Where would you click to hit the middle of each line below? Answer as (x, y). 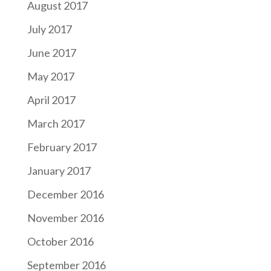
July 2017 (49, 29)
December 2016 (65, 194)
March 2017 (56, 124)
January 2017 (59, 171)
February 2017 (62, 147)
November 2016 (65, 218)
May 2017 (51, 77)
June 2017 (51, 53)
